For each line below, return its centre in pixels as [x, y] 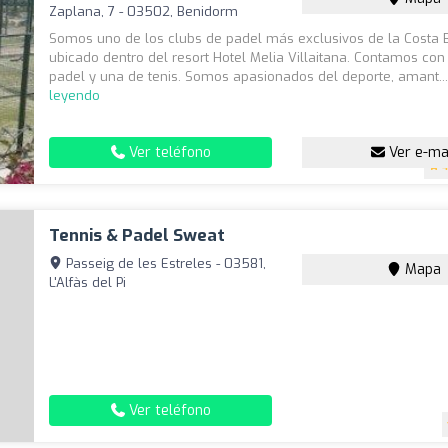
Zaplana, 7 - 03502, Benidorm [144, 11]
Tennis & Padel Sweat [137, 235]
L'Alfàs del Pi [88, 282]
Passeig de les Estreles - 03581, [164, 263]
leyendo [75, 95]
